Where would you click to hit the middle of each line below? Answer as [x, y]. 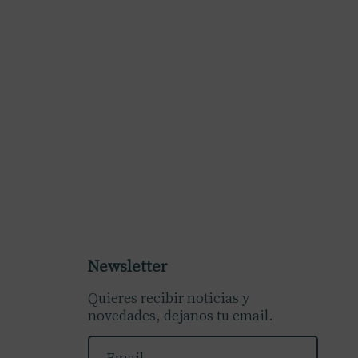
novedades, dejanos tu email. [180, 315]
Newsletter [127, 266]
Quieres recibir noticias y [168, 297]
